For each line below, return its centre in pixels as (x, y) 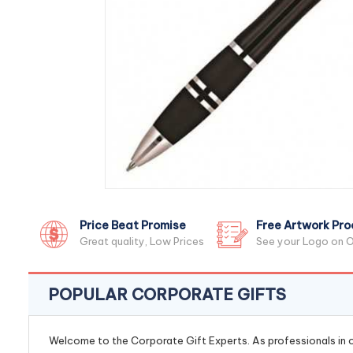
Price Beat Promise (133, 225)
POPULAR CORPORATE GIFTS (167, 294)
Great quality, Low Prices (142, 241)
